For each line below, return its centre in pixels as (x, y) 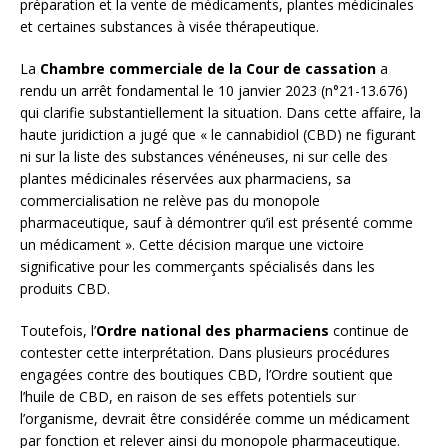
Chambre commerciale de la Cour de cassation (208, 69)
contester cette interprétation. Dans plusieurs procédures (205, 353)
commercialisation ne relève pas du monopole (170, 201)
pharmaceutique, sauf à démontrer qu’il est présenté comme (216, 223)
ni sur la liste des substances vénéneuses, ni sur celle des (204, 157)
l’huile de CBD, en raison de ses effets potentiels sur (188, 397)
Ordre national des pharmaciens (212, 331)
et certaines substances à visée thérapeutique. (169, 27)
